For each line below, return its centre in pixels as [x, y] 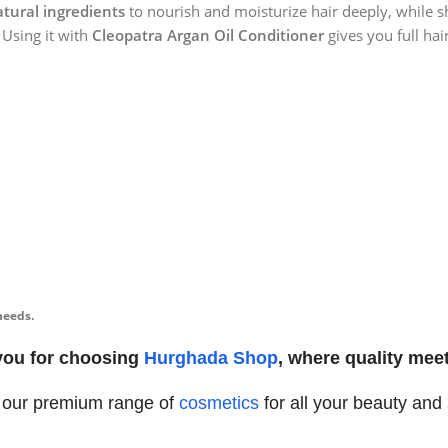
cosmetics [218, 403]
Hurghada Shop [210, 358]
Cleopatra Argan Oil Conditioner [208, 35]
